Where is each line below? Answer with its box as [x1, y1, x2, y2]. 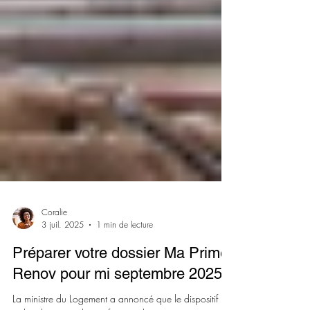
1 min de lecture [96, 253, 153, 265]
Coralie [42, 241, 67, 253]
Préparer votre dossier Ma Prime [12, 279, 228, 296]
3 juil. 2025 [42, 253, 84, 265]
